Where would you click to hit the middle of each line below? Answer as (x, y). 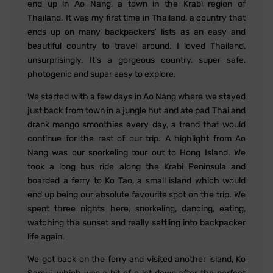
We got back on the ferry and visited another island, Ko (136, 259)
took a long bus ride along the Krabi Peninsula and (136, 166)
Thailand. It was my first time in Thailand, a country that (136, 18)
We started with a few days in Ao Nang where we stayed (136, 96)
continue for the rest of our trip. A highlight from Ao (136, 138)
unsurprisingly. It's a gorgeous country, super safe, (136, 60)
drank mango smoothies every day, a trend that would (136, 124)
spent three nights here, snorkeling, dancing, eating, (136, 208)
